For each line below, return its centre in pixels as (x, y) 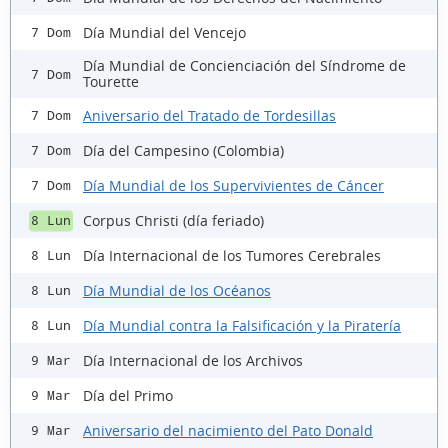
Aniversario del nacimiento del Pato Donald (228, 430)
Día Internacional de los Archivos (193, 360)
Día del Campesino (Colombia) (183, 150)
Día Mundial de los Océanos (177, 290)
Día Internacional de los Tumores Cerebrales (232, 255)
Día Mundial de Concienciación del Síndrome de (244, 66)
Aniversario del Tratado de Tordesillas (209, 115)
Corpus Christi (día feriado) (173, 220)
